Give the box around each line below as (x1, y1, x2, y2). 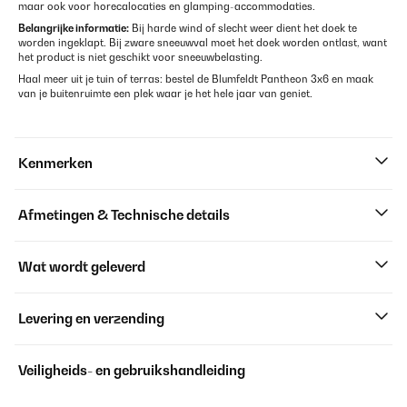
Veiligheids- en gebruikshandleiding (18, 362, 245, 378)
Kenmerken (18, 155, 93, 171)
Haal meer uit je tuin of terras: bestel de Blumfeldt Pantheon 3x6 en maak (18, 73, 373, 85)
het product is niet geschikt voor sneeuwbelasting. (18, 51, 263, 64)
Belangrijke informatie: (18, 22, 129, 35)
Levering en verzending (18, 311, 164, 326)
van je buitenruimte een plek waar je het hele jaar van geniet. (18, 87, 313, 100)
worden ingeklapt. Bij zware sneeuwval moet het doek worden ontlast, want (18, 36, 387, 49)
